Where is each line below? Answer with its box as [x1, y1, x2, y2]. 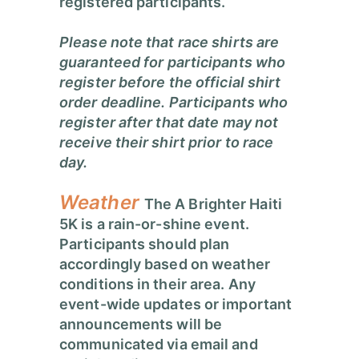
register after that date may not [59, 114, 279, 131]
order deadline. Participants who [59, 94, 288, 111]
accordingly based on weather [59, 256, 270, 273]
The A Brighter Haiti [143, 196, 282, 213]
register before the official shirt [59, 74, 281, 91]
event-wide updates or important [59, 296, 292, 313]
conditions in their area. [59, 276, 225, 293]
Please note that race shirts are [59, 34, 280, 51]
